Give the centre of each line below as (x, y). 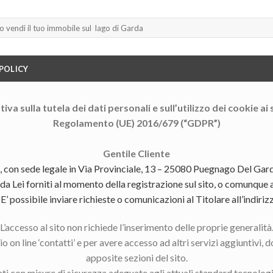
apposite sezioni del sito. (136, 257)
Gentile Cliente (136, 153)
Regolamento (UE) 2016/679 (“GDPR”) (136, 123)
